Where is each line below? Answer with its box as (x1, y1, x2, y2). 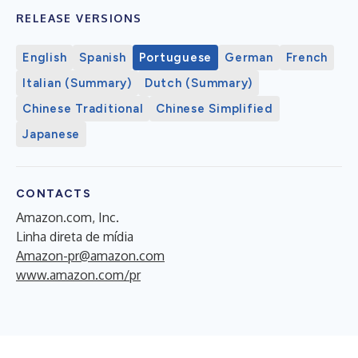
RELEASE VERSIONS (16, 10, 142, 25)
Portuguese (138, 50, 212, 65)
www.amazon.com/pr (16, 266, 141, 283)
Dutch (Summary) (144, 75, 253, 90)
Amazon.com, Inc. (16, 209, 119, 225)
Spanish (79, 50, 126, 65)
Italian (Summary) (22, 75, 132, 90)
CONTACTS (16, 186, 92, 201)
